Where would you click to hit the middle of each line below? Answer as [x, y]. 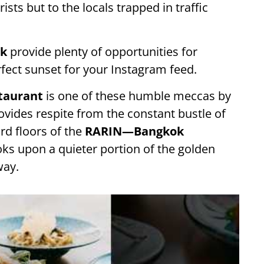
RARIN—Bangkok [134, 131]
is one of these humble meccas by [137, 96]
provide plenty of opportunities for [102, 52]
